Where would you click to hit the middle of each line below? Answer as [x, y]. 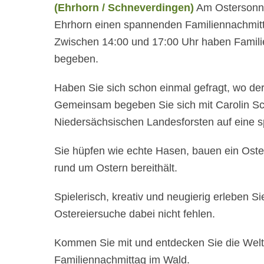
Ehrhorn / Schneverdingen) [126, 7]
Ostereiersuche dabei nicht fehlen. [135, 214]
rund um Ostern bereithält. [116, 168]
